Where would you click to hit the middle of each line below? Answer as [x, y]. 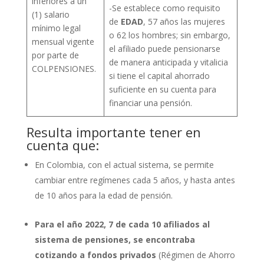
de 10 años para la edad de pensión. [103, 195]
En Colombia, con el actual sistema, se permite [124, 164]
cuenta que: [62, 145]
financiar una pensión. [151, 103]
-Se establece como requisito [165, 8]
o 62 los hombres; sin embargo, [170, 35]
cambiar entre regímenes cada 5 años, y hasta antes [135, 180]
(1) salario [51, 14]
